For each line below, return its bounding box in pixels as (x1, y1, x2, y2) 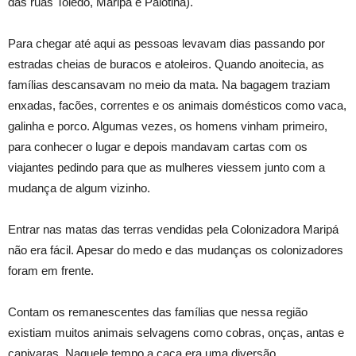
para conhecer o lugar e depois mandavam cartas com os (8, 140, 308, 153)
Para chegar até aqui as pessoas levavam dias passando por (8, 37, 325, 50)
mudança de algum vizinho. (8, 181, 150, 195)
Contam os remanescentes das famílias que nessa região (8, 305, 308, 319)
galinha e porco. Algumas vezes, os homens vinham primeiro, (8, 119, 327, 133)
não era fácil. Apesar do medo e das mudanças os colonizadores (8, 243, 343, 257)
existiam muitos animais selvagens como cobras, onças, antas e (8, 326, 344, 339)
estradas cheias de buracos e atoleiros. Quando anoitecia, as (8, 57, 324, 71)
